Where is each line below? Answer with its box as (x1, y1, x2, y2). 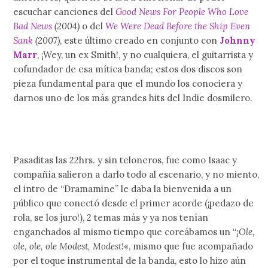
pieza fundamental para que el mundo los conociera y (13, 78, 243, 89)
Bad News (13, 20, 53, 32)
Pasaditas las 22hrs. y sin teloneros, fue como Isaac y (13, 154, 237, 166)
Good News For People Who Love (115, 6, 249, 17)
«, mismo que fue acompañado (124, 240, 254, 252)
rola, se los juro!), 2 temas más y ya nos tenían (13, 212, 209, 223)
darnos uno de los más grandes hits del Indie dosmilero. (13, 92, 253, 103)
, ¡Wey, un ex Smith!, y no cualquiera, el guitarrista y (37, 49, 254, 60)
